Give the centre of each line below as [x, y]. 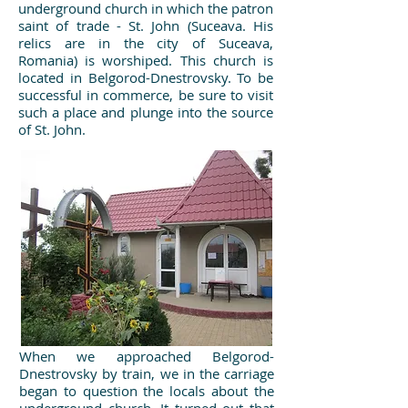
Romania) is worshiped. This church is [146, 60]
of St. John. [52, 129]
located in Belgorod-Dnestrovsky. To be [146, 77]
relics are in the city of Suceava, [146, 43]
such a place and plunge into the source [146, 112]
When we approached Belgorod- [147, 356]
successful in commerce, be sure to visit [146, 95]
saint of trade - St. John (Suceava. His [146, 25]
